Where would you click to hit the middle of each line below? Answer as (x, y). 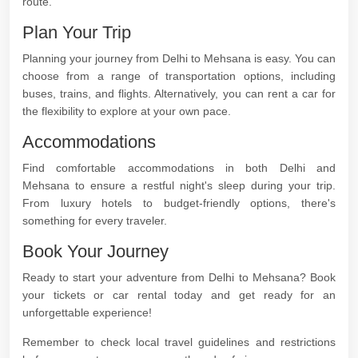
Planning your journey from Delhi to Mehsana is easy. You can (179, 58)
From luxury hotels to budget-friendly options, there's (179, 203)
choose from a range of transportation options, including (179, 76)
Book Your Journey (95, 251)
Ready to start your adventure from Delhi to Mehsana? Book (179, 277)
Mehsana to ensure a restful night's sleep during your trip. (179, 185)
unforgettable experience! (87, 312)
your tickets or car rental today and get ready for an (179, 295)
